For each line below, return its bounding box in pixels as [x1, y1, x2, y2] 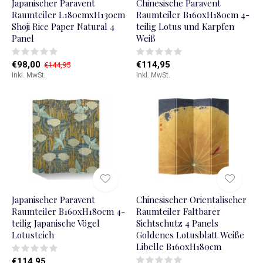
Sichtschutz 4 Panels [136, 217, 218, 230]
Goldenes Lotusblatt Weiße [136, 229, 244, 241]
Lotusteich [12, 229, 54, 241]
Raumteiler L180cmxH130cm [12, 9, 125, 21]
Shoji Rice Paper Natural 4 [12, 21, 114, 33]
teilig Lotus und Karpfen [136, 21, 234, 33]
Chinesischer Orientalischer [136, 194, 247, 206]
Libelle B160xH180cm [136, 241, 221, 253]
